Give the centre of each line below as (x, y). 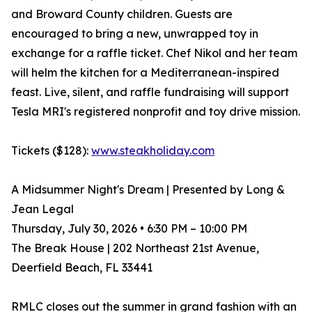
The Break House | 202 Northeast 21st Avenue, (135, 248)
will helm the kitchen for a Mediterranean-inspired (145, 73)
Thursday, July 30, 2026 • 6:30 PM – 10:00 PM (129, 229)
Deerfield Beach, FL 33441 (82, 268)
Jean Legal (42, 209)
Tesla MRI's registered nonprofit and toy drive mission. (156, 112)
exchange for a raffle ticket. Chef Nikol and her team (154, 53)
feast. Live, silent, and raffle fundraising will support (150, 92)
